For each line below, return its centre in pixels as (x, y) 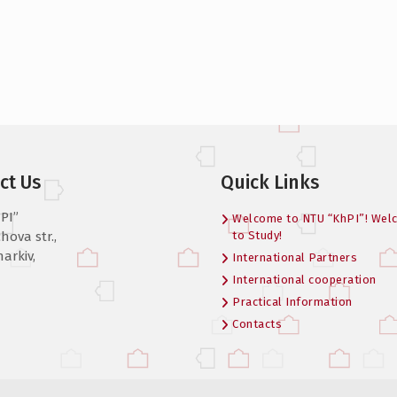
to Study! (257, 235)
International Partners (295, 257)
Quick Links (270, 183)
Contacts (257, 324)
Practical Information (292, 302)
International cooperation (304, 280)
